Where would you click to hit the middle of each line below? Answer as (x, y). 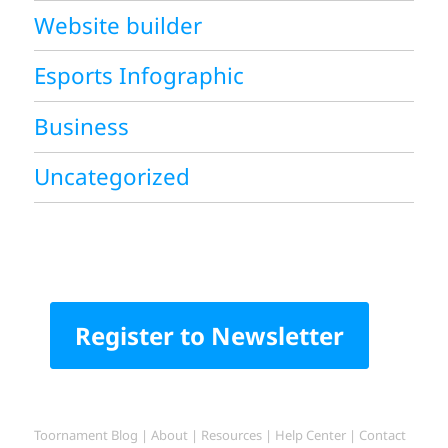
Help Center (311, 435)
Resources (232, 435)
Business (82, 126)
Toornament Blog (86, 435)
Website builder (118, 25)
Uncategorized (112, 177)
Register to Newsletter (210, 336)
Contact (383, 435)
